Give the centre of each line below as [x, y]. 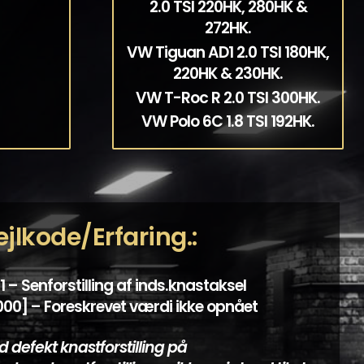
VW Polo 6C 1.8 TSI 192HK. [228, 122]
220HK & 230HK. [228, 73]
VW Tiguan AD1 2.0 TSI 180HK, [228, 52]
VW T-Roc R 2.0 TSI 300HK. [228, 97]
